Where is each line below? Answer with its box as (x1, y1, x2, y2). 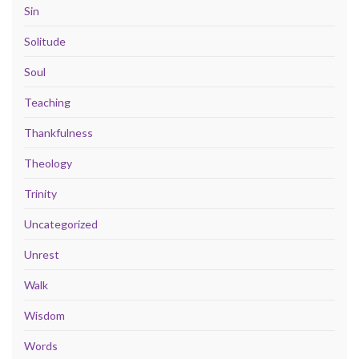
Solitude (24, 34, 66, 48)
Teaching (24, 95, 71, 109)
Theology (24, 155, 72, 170)
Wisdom (24, 308, 65, 322)
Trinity (24, 186, 57, 200)
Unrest (24, 247, 59, 261)
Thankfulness (24, 125, 93, 139)
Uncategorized (24, 216, 98, 231)
